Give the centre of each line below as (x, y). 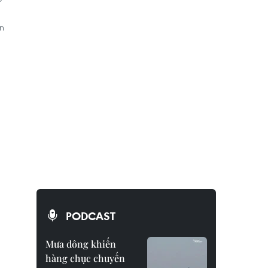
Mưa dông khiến (81, 244)
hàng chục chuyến (85, 258)
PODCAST (91, 216)
